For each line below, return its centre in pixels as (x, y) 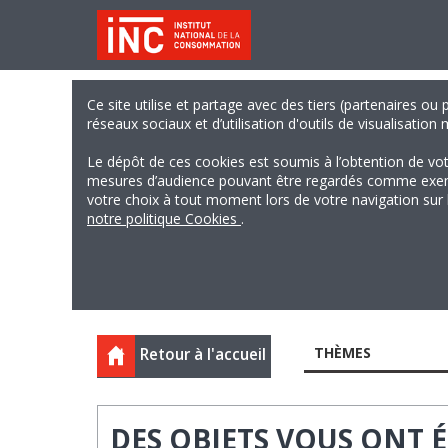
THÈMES (342, 352)
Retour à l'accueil (203, 354)
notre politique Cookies (164, 218)
